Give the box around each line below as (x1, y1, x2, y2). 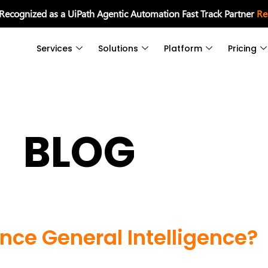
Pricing (228, 42, 257, 55)
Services (36, 42, 73, 55)
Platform (164, 42, 203, 55)
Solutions (98, 42, 139, 55)
